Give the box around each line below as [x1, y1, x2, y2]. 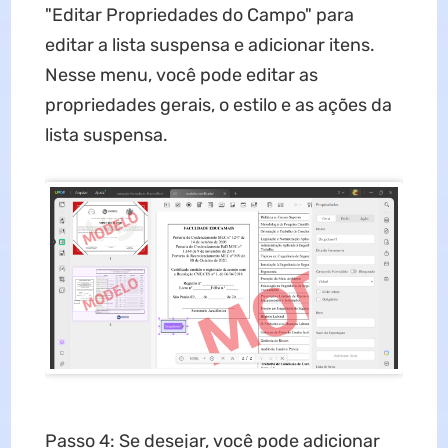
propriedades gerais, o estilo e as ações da [44, 94, 392, 117]
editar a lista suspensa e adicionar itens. [44, 34, 375, 57]
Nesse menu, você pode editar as [44, 64, 318, 87]
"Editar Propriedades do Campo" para [44, 4, 354, 27]
